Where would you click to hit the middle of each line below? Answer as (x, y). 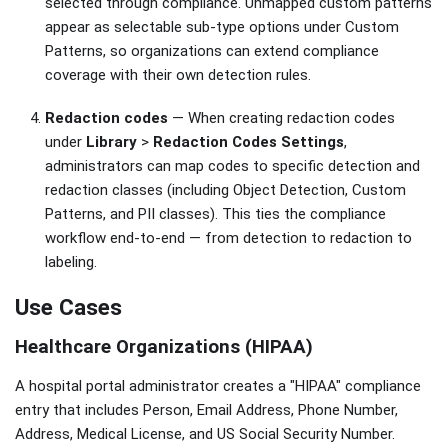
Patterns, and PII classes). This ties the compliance (215, 213)
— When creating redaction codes (281, 117)
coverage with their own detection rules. (178, 75)
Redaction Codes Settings (248, 141)
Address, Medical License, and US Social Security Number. (205, 433)
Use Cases (68, 306)
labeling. (71, 261)
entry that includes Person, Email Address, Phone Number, (206, 409)
